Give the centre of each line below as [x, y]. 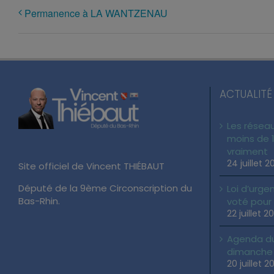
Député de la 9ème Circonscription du [105, 188]
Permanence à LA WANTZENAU [96, 13]
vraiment [247, 151]
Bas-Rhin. [39, 201]
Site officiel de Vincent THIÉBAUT [91, 166]
